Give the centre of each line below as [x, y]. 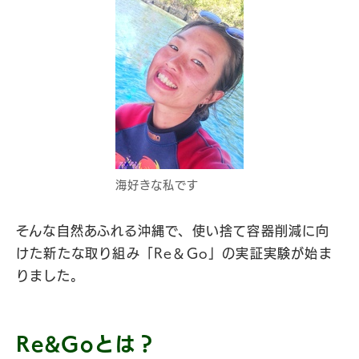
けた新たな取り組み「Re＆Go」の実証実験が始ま [174, 253]
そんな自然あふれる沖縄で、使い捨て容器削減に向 [173, 231]
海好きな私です [157, 185]
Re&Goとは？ [87, 344]
